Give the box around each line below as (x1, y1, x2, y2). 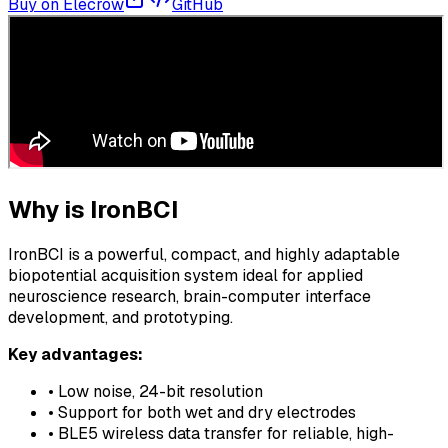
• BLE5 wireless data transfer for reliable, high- (48, 423, 394, 445)
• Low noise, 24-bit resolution (48, 381, 263, 403)
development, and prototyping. (8, 307, 233, 329)
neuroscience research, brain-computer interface (8, 286, 371, 308)
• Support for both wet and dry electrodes (48, 402, 356, 424)
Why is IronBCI (8, 193, 178, 225)
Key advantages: (8, 344, 143, 366)
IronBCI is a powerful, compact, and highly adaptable (8, 244, 400, 266)
